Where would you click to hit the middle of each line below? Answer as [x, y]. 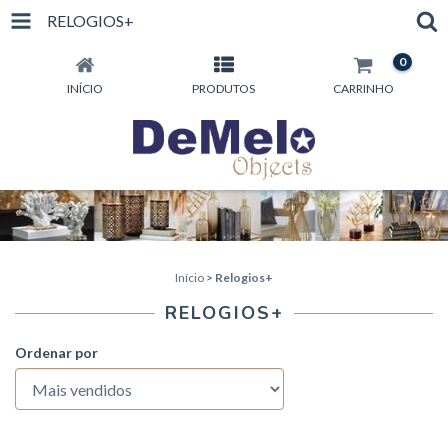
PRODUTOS [224, 88]
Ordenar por [56, 353]
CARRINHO [363, 88]
